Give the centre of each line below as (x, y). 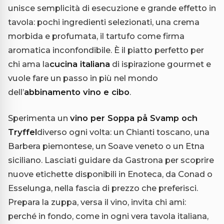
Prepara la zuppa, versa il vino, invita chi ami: (97, 202)
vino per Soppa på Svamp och (134, 118)
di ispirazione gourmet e (160, 64)
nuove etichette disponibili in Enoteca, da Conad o (110, 174)
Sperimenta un (39, 118)
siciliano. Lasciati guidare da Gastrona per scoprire (111, 160)
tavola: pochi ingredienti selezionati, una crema (104, 22)
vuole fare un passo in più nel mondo (83, 78)
